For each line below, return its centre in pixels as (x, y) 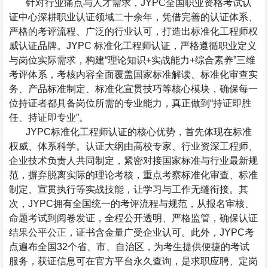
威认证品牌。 (38, 46)
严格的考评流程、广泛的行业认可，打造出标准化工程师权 (134, 31)
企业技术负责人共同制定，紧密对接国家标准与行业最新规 (134, 161)
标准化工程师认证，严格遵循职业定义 (176, 46)
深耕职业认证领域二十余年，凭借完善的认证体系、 (148, 17)
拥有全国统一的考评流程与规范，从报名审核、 (154, 204)
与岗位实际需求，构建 (57, 60)
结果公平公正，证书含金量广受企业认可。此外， (115, 232)
